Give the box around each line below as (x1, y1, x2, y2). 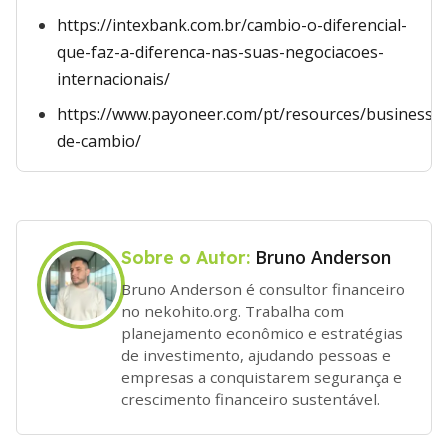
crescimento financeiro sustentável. (121, 388, 380, 409)
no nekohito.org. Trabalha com (121, 300, 344, 321)
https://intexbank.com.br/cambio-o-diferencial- (57, 14, 407, 36)
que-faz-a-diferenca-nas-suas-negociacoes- (57, 41, 384, 63)
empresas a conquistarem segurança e (121, 366, 402, 387)
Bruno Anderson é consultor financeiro (121, 278, 405, 299)
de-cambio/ (57, 130, 141, 152)
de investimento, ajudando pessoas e (121, 344, 391, 365)
